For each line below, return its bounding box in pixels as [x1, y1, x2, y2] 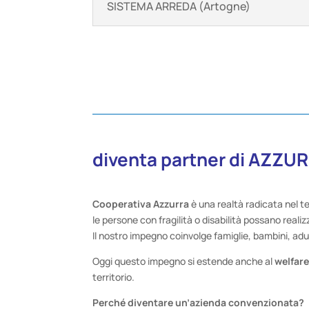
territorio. [92, 270, 135, 283]
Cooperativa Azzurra [92, 197, 190, 210]
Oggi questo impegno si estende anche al [92, 254, 275, 268]
